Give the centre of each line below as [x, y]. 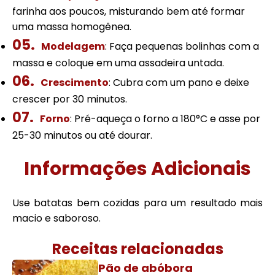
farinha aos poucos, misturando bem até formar [129, 11]
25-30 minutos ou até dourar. [82, 135]
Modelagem [73, 46]
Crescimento [75, 83]
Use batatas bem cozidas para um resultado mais [137, 203]
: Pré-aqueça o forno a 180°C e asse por [165, 119]
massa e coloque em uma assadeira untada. [118, 63]
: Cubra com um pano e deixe [179, 83]
